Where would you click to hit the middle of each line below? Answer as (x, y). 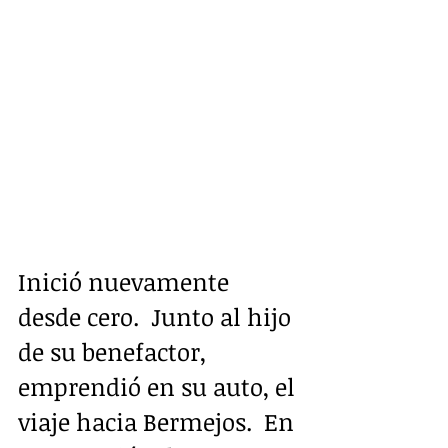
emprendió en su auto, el (159, 386)
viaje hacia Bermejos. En (159, 421)
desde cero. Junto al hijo (157, 316)
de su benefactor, (115, 351)
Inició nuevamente (126, 281)
